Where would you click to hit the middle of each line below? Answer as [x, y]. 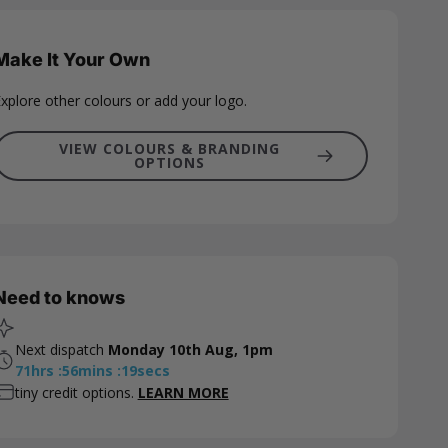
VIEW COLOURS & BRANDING [169, 148]
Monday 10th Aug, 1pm [190, 349]
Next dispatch [61, 349]
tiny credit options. [76, 392]
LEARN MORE [183, 392]
